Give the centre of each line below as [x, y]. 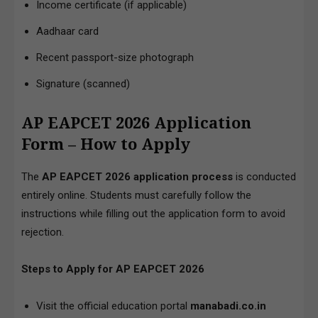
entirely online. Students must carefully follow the [136, 195]
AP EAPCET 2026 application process [137, 176]
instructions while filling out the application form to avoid [153, 213]
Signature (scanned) [83, 83]
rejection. [43, 232]
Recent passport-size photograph [115, 57]
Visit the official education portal [113, 306]
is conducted [264, 176]
